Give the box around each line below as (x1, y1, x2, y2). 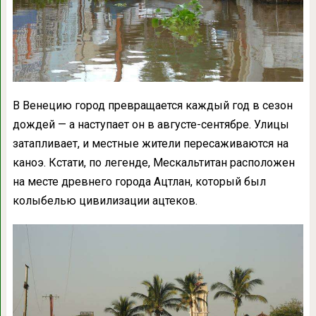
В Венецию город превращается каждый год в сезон (12, 98, 293, 112)
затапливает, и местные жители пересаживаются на (12, 136, 288, 150)
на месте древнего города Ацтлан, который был (12, 174, 266, 188)
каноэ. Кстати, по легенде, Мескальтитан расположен (12, 155, 295, 169)
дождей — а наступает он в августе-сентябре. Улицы (12, 117, 289, 131)
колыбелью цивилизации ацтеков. (12, 193, 197, 207)
